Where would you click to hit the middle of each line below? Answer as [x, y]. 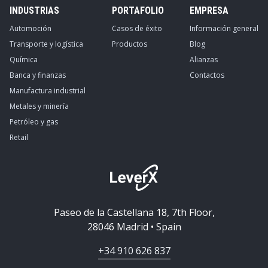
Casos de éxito [137, 28]
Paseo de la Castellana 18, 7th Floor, [134, 212]
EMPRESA [209, 10]
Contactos [207, 75]
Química [24, 60]
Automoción [31, 28]
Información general [224, 28]
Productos [129, 44]
